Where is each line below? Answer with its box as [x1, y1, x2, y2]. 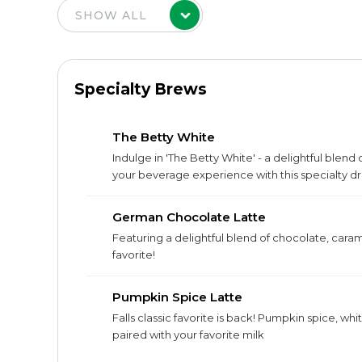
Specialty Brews [74, 80, 207, 99]
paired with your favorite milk [112, 328, 264, 341]
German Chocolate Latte [112, 209, 266, 225]
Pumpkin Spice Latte [112, 289, 242, 305]
